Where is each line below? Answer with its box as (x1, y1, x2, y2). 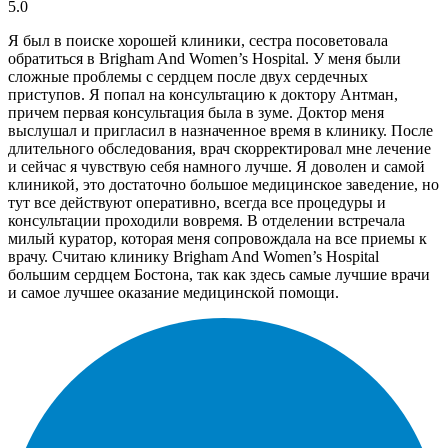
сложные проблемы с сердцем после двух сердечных (8, 67, 368, 85)
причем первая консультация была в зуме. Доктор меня (8, 103, 384, 121)
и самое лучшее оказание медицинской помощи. (8, 283, 339, 301)
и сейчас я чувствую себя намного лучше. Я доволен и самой (8, 157, 425, 175)
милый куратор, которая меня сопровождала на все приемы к (8, 229, 427, 247)
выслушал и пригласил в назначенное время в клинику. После (8, 121, 433, 139)
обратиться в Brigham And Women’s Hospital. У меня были (8, 49, 401, 67)
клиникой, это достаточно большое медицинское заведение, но (8, 175, 439, 193)
